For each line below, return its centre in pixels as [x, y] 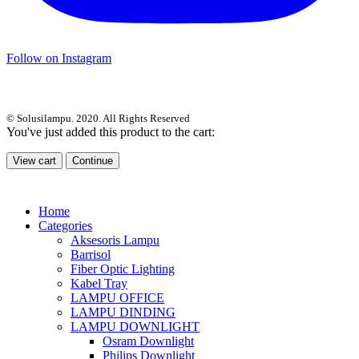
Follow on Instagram [59, 58]
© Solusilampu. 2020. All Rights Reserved [98, 119]
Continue [93, 161]
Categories [65, 226]
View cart [34, 161]
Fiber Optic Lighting [123, 269]
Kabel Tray [99, 284]
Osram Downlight [148, 341]
